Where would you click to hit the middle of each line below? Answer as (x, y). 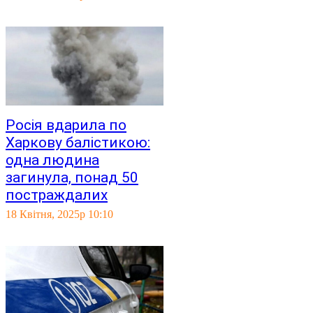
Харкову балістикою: (78, 143)
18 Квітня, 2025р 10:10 (59, 214)
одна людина (52, 160)
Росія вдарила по (66, 125)
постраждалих (57, 195)
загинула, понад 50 (72, 177)
